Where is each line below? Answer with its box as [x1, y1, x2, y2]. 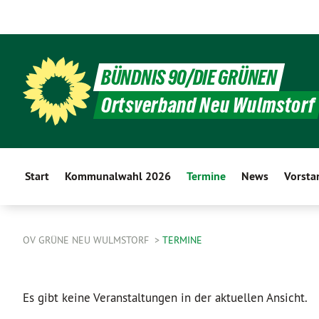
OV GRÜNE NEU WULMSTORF [23, 234, 152, 246]
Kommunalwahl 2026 [65, 169, 171, 184]
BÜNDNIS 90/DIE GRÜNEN [101, 66, 277, 89]
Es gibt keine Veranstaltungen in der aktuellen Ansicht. [23, 290, 308, 305]
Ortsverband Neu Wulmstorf [101, 93, 315, 117]
